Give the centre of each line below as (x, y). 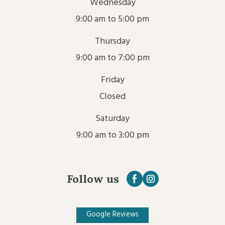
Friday (113, 80)
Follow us (93, 179)
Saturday (113, 119)
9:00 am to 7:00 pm (113, 58)
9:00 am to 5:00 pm (113, 19)
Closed (113, 96)
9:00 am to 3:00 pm (113, 135)
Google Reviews (113, 215)
